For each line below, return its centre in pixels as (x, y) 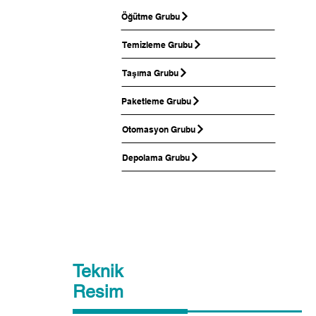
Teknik (98, 271)
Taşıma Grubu (150, 73)
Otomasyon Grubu (159, 129)
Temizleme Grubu (157, 44)
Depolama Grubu (156, 157)
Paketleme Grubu (156, 101)
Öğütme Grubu (151, 16)
